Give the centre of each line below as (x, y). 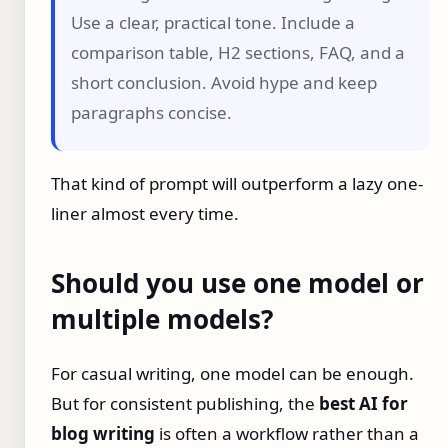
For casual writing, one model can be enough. (232, 373)
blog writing (103, 433)
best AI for (363, 403)
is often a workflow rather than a (287, 433)
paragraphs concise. (151, 113)
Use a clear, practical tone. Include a (213, 23)
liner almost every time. (145, 214)
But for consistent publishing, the (185, 403)
